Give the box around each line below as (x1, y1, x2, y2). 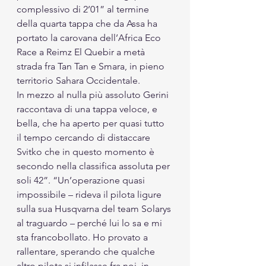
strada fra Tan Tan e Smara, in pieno (17, 60, 167, 72)
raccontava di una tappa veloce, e (17, 103, 160, 115)
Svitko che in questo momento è (17, 145, 157, 157)
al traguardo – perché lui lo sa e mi (17, 217, 164, 229)
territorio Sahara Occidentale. (17, 74, 140, 86)
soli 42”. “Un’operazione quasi (17, 174, 147, 186)
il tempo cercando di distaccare (17, 131, 153, 143)
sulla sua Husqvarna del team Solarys (17, 202, 173, 214)
